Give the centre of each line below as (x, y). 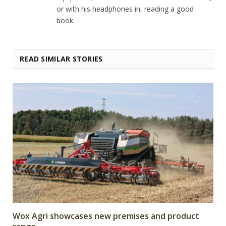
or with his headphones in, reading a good (125, 9)
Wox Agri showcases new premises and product (106, 216)
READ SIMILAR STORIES (61, 59)
